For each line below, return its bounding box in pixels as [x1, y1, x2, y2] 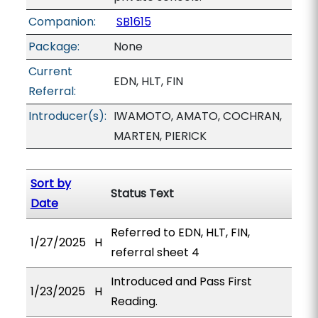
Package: [28, 38, 79, 55]
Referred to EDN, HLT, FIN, [110, 224, 250, 241]
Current [28, 63, 72, 79]
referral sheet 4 [110, 244, 199, 261]
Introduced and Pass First [110, 273, 252, 290]
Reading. [110, 293, 158, 309]
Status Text [110, 185, 174, 202]
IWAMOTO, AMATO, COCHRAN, [113, 108, 282, 124]
